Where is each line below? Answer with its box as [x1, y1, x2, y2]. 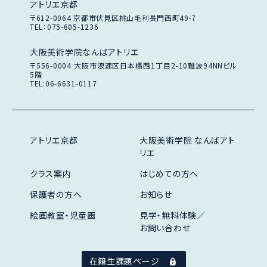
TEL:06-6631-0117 [30, 78, 97, 88]
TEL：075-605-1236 [30, 21, 99, 32]
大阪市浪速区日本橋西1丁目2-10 [73, 60, 188, 70]
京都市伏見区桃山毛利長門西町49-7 [73, 13, 197, 23]
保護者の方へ [30, 188, 82, 200]
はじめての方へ [139, 167, 199, 179]
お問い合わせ [139, 222, 191, 234]
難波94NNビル [188, 60, 238, 70]
